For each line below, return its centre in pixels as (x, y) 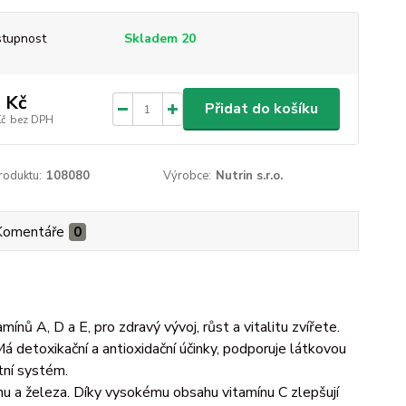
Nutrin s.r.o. (250, 176)
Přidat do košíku (261, 109)
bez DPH (31, 119)
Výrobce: (188, 176)
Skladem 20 (161, 39)
